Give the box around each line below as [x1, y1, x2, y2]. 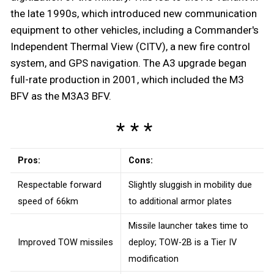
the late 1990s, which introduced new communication [10, 7, 257, 20]
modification [128, 253, 179, 264]
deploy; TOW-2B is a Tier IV [128, 237, 237, 248]
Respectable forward [18, 179, 102, 190]
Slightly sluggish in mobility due [128, 179, 252, 190]
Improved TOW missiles [18, 237, 113, 248]
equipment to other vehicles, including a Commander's [10, 23, 259, 36]
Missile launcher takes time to [128, 220, 248, 231]
